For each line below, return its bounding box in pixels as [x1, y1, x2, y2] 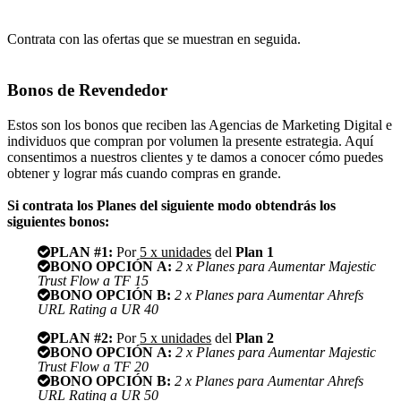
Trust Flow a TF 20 [38, 358, 149, 373]
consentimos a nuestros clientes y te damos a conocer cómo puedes [7, 149, 383, 165]
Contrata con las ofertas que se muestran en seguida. [7, 31, 301, 47]
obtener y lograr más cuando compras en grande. [7, 165, 281, 181]
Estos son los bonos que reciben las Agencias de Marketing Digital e [7, 116, 392, 132]
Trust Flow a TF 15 [38, 272, 149, 287]
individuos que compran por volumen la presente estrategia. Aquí [7, 132, 373, 149]
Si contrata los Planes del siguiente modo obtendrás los [7, 197, 336, 213]
